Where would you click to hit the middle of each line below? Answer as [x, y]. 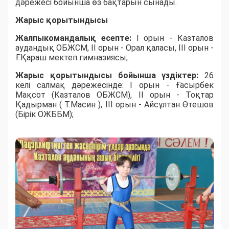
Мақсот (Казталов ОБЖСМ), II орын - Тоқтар [114, 95]
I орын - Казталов [175, 38]
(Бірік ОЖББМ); [44, 114]
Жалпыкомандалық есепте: [76, 38]
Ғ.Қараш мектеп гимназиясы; [72, 58]
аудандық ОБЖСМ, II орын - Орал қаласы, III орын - [114, 48]
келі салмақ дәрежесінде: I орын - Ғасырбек [114, 85]
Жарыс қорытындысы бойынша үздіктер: [110, 76]
